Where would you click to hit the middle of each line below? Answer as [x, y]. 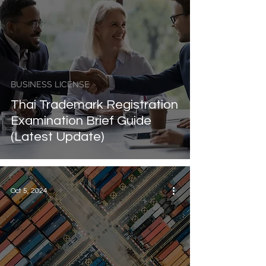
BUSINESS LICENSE [50, 84]
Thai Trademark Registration [94, 105]
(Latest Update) [57, 137]
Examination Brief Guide [81, 121]
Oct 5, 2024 [29, 191]
